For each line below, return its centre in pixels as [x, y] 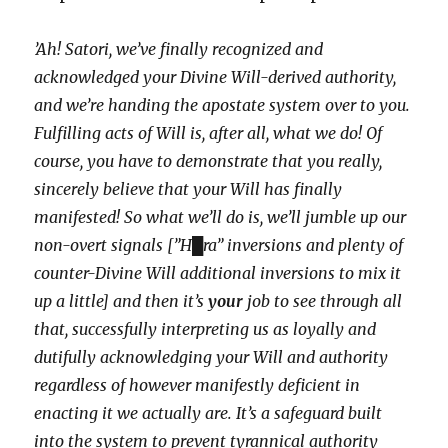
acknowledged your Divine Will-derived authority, [215, 77]
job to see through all [323, 301]
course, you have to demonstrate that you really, [208, 161]
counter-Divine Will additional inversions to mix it [218, 273]
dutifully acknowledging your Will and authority [211, 357]
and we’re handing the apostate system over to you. [222, 105]
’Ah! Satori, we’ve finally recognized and [179, 49]
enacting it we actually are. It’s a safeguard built [208, 413]
